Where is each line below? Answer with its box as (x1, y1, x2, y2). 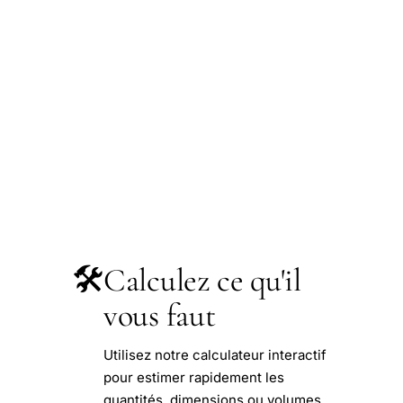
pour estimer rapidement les (103, 368, 284, 386)
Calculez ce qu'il (103, 260, 301, 300)
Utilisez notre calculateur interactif (103, 345, 327, 363)
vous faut (103, 295, 216, 335)
